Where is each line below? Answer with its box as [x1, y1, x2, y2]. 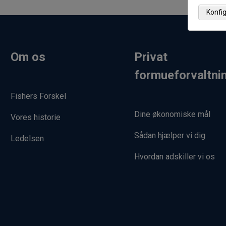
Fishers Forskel [11, 91, 66, 101]
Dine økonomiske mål [134, 109, 210, 119]
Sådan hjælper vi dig [134, 130, 205, 140]
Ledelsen [11, 133, 44, 143]
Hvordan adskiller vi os [134, 151, 215, 161]
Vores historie [11, 112, 61, 122]
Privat [134, 49, 167, 64]
